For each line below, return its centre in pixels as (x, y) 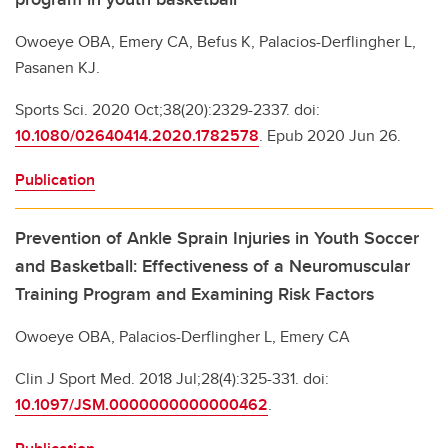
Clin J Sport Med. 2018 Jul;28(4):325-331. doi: (172, 378)
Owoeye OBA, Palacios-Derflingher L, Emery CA (182, 336)
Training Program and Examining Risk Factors (194, 294)
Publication (55, 179)
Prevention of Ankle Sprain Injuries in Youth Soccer (217, 238)
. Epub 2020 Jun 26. (330, 135)
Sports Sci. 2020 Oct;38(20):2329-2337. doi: (167, 109)
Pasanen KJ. (57, 67)
